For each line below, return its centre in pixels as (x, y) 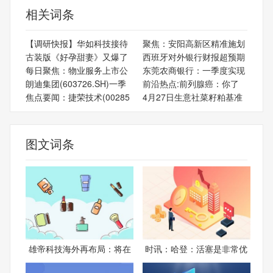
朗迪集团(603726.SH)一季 (76, 83)
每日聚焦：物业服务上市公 (77, 70)
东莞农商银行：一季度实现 (193, 70)
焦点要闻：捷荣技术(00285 (78, 97)
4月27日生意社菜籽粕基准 (192, 97)
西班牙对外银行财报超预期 (193, 56)
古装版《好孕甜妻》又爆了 (77, 56)
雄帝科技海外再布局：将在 (80, 248)
